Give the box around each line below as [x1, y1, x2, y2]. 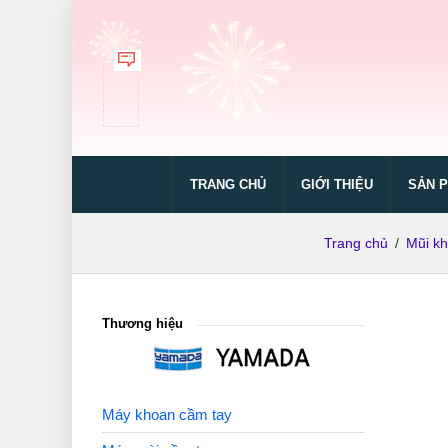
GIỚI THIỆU [301, 177, 373, 192]
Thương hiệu [102, 316, 183, 331]
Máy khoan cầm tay [102, 406, 232, 424]
